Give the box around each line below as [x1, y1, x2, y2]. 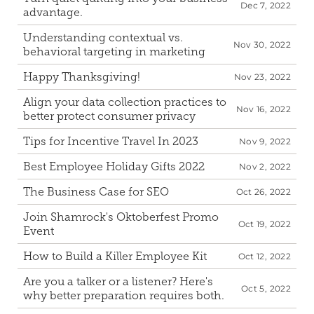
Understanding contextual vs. [23, 31, 183, 44]
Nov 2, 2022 [239, 161, 291, 172]
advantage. [23, 6, 83, 19]
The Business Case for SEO [23, 185, 169, 198]
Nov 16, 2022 [235, 104, 291, 114]
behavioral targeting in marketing [23, 45, 205, 58]
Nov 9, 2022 [239, 136, 291, 146]
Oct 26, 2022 [235, 186, 291, 197]
